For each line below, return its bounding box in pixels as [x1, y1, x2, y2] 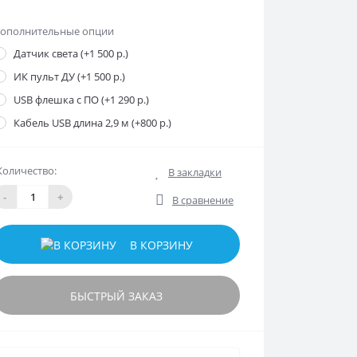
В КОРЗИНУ [129, 237, 193, 253]
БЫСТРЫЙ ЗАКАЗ [70, 288, 163, 304]
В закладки [168, 165, 222, 180]
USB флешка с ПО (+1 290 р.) [14, 92, 149, 108]
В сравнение [172, 193, 233, 208]
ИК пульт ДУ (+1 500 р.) [14, 69, 125, 84]
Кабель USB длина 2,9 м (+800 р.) [14, 116, 171, 131]
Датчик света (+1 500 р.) [14, 46, 128, 61]
